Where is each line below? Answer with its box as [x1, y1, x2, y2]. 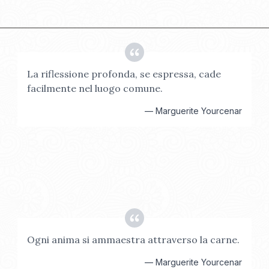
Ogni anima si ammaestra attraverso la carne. [27, 234, 240, 246]
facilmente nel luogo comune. [27, 82, 163, 94]
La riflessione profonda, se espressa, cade [27, 68, 222, 80]
